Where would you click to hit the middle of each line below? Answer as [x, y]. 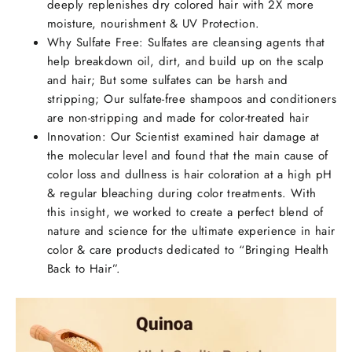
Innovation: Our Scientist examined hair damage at [183, 137]
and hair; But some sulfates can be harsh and [168, 81]
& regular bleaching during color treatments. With [182, 194]
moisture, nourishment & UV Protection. [154, 24]
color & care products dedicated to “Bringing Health [188, 250]
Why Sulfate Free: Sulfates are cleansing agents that [186, 43]
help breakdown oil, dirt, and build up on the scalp [186, 62]
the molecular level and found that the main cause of [188, 156]
